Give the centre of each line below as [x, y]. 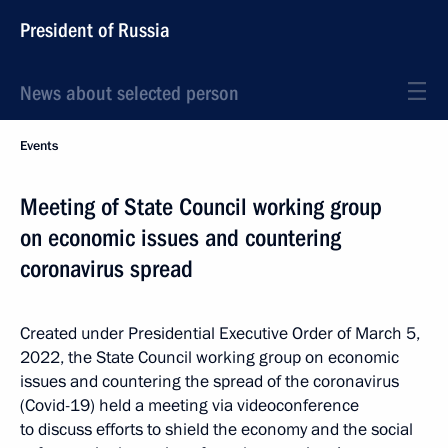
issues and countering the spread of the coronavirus [209, 381]
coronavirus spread [106, 269]
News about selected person [129, 93]
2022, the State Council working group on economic [209, 357]
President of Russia [95, 30]
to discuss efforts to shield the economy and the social [216, 429]
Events [39, 146]
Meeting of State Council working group [201, 207]
